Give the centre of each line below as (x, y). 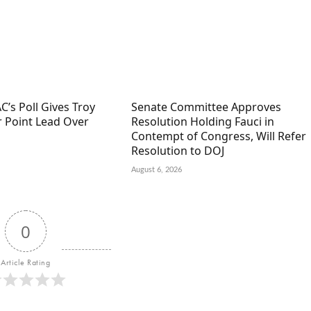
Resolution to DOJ (177, 151)
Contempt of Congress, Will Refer (218, 136)
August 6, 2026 (156, 170)
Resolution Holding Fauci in (202, 122)
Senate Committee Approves (206, 107)
